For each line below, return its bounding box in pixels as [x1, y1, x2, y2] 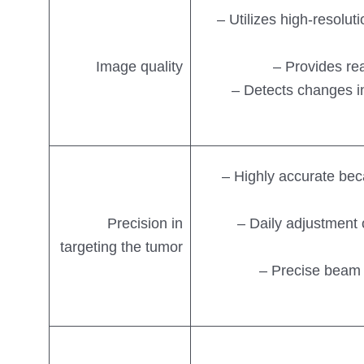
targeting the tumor [60, 239, 184, 256]
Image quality [96, 58, 184, 76]
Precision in [107, 215, 184, 232]
